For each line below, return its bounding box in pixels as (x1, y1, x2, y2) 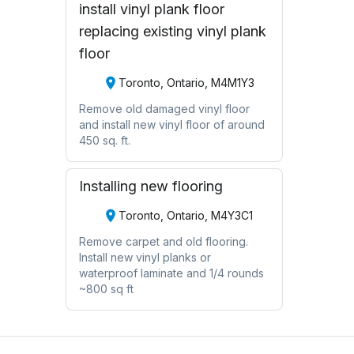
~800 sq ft (78, 281, 134, 296)
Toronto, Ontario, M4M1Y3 (118, 76, 254, 90)
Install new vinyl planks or (78, 250, 211, 264)
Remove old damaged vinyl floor (78, 101, 250, 115)
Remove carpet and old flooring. (78, 234, 248, 248)
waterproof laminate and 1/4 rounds (78, 265, 264, 280)
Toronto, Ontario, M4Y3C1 (118, 209, 253, 223)
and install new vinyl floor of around (78, 117, 265, 131)
